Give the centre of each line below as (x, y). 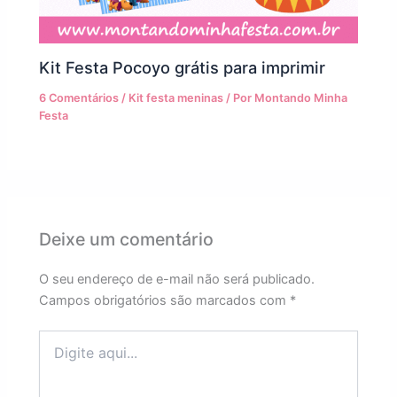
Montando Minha (301, 98)
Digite (55, 338)
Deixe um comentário (127, 240)
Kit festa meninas (176, 98)
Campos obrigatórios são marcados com (165, 300)
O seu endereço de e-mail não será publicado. (177, 279)
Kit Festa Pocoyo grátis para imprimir (183, 68)
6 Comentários (79, 98)
